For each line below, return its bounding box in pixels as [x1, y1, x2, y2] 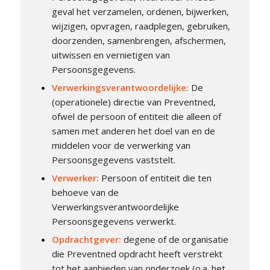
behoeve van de [51, 186, 119, 198]
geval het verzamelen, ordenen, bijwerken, [51, 5, 229, 17]
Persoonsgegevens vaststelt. [51, 153, 175, 166]
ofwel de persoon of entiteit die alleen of [51, 110, 221, 122]
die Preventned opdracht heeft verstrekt [51, 247, 222, 260]
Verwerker [51, 171, 96, 184]
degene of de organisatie [123, 233, 228, 245]
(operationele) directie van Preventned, [51, 95, 216, 108]
